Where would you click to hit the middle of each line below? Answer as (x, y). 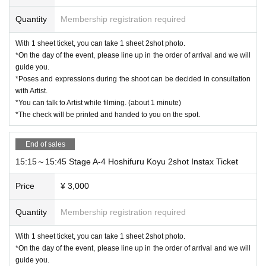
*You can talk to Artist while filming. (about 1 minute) (98, 102)
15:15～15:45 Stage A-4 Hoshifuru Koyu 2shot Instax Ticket (127, 161)
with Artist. (31, 91)
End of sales (45, 144)
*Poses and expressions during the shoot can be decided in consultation (133, 79)
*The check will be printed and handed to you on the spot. (108, 114)
